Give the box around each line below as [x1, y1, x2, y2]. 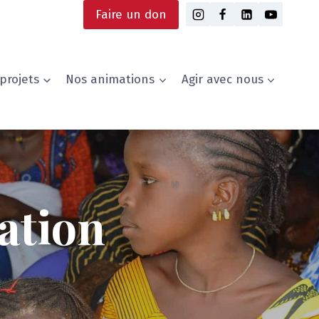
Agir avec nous [181, 71, 263, 87]
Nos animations [66, 71, 155, 87]
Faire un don [95, 6, 167, 22]
